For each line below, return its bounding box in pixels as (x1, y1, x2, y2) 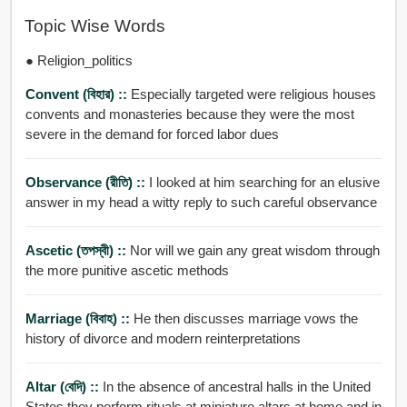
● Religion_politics (25, 52, 133, 68)
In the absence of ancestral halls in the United (102, 378, 371, 394)
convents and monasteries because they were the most (25, 105, 186, 122)
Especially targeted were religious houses (130, 85, 376, 102)
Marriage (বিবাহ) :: (25, 310, 134, 326)
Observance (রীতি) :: (25, 174, 149, 190)
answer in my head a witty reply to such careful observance (25, 194, 377, 210)
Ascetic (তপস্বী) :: (25, 242, 130, 258)
